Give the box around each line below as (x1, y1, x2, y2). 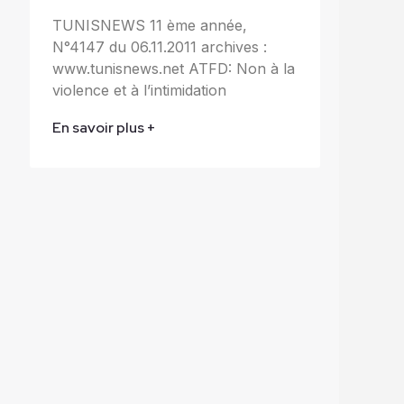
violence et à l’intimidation (51, 80, 226, 99)
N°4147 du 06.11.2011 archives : (51, 37, 267, 56)
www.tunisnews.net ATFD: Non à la (51, 59, 295, 78)
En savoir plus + (51, 117, 156, 137)
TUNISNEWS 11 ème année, (51, 15, 247, 34)
